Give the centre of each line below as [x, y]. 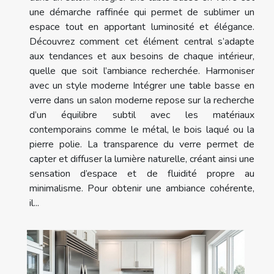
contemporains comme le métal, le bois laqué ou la [142, 129]
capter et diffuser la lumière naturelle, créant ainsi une [142, 159]
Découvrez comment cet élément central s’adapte [142, 41]
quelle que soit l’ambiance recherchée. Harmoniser [142, 71]
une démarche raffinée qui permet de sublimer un [142, 12]
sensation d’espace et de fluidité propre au [142, 173]
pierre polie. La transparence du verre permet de [142, 144]
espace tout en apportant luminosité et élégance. [142, 27]
